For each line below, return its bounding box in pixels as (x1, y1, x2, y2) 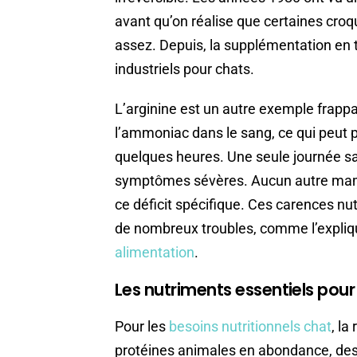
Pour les (115, 318, 169, 335)
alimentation (115, 244, 194, 261)
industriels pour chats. (115, 61, 254, 78)
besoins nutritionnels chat (169, 318, 331, 335)
